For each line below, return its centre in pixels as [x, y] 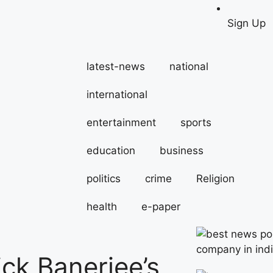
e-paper [161, 207]
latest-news [116, 67]
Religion [215, 179]
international [117, 95]
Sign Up [246, 23]
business [182, 151]
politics [104, 179]
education [111, 151]
